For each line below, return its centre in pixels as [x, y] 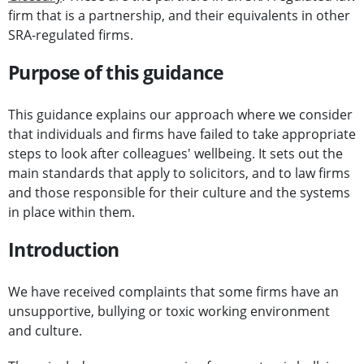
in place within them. [71, 212]
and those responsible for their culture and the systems [179, 193]
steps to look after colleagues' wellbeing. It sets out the [175, 154]
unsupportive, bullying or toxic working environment [169, 312]
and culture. [45, 331]
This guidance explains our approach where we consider [180, 115]
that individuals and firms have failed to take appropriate [182, 134]
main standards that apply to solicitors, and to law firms [179, 173]
